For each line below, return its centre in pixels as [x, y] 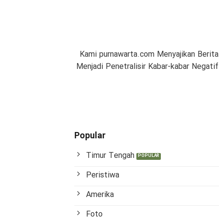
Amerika [100, 195]
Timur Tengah [110, 156]
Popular [90, 136]
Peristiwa [103, 175]
